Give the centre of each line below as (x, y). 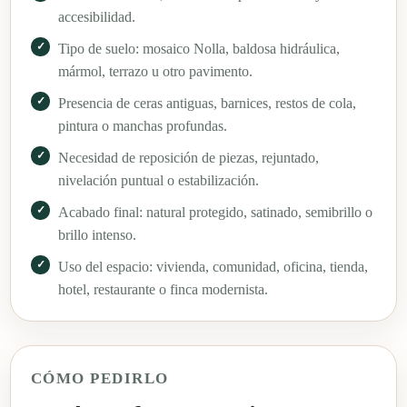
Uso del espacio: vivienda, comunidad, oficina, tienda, (213, 266)
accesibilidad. (97, 16)
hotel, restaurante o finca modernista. (163, 289)
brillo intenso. (97, 234)
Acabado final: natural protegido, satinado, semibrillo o (215, 212)
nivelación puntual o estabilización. (159, 180)
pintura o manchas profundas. (143, 125)
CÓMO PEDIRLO (100, 378)
